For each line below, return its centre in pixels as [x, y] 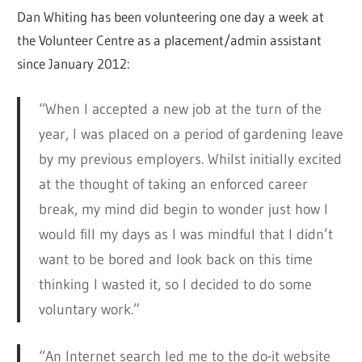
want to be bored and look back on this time [175, 260]
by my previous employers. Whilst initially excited [190, 160]
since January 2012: [74, 64]
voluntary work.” [89, 310]
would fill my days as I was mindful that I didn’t [185, 235]
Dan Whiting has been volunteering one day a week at [171, 17]
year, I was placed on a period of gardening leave [191, 135]
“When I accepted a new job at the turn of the [180, 109]
